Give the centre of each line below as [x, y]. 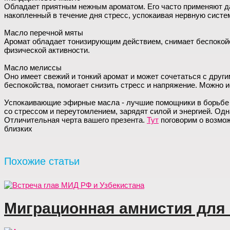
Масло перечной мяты [44, 33]
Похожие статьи [42, 161]
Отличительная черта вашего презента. [75, 120]
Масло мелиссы [33, 68]
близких [18, 129]
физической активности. [47, 50]
